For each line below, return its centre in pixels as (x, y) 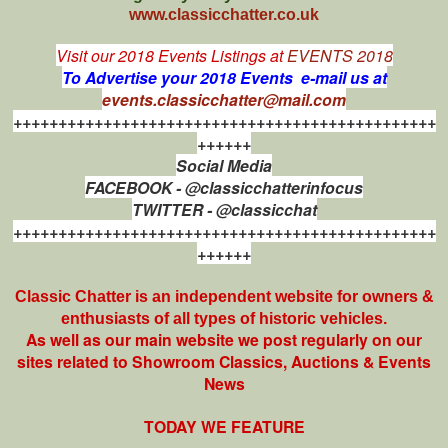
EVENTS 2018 (339, 55)
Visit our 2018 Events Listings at (171, 55)
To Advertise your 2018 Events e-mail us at (224, 77)
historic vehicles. (323, 318)
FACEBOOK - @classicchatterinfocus (224, 187)
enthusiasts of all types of (160, 318)
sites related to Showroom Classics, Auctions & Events (224, 361)
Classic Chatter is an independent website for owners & (224, 296)
